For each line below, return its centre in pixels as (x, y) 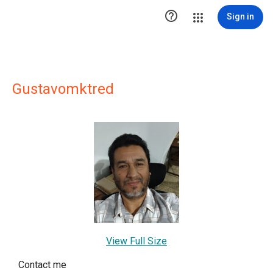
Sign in (240, 16)
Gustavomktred (63, 89)
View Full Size (136, 241)
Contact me (42, 264)
